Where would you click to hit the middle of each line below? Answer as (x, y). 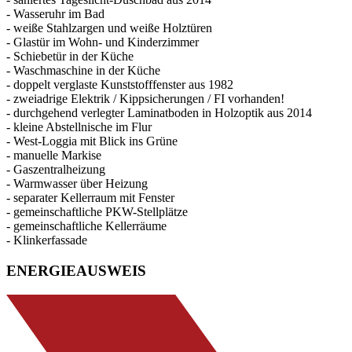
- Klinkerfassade (47, 240)
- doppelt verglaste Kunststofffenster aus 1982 (120, 85)
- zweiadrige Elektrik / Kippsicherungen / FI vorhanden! (145, 99)
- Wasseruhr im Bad (55, 14)
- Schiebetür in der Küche (70, 57)
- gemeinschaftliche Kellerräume (86, 226)
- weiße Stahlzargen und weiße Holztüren (109, 28)
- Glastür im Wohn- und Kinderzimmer (103, 42)
